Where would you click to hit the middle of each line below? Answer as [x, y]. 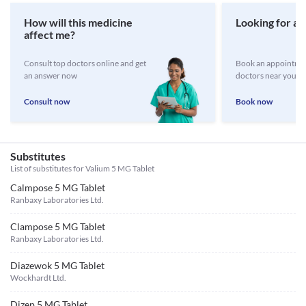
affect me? [50, 34]
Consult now [47, 101]
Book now [254, 101]
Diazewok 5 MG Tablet [57, 265]
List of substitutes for [48, 168]
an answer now [51, 75]
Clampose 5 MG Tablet [58, 226]
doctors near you [266, 75]
